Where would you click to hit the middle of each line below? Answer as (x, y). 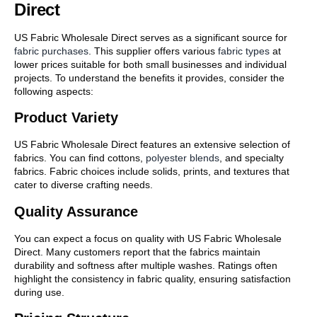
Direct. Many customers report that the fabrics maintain (137, 252)
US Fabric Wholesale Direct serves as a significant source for (151, 37)
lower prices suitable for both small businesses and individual (150, 64)
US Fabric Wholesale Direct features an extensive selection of (152, 145)
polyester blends (183, 158)
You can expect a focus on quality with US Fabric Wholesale (148, 238)
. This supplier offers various (153, 51)
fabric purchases (51, 51)
